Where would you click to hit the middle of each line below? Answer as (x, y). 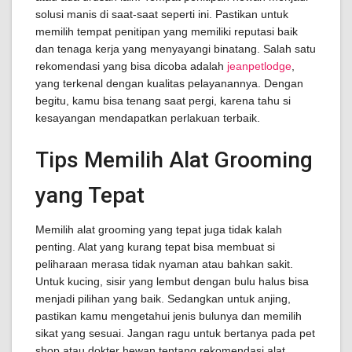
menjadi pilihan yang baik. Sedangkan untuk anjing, (163, 299)
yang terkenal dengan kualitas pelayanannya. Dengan (169, 83)
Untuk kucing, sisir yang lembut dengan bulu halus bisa (172, 281)
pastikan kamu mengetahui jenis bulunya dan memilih (169, 316)
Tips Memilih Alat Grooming (174, 160)
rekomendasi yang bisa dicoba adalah (131, 66)
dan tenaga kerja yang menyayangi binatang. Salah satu (176, 49)
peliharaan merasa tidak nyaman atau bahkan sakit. (164, 264)
